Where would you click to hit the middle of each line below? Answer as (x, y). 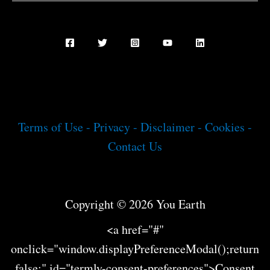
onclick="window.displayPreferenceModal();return (135, 248)
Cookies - (228, 127)
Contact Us (135, 146)
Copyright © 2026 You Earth (135, 204)
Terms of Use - (56, 127)
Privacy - (117, 127)
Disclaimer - (173, 127)
